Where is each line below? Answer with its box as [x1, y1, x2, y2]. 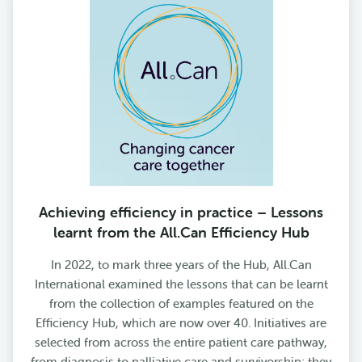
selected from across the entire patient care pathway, [35, 335, 327, 351]
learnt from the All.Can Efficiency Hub [53, 223, 309, 242]
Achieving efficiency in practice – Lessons [39, 203, 323, 222]
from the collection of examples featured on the [48, 296, 314, 312]
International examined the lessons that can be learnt [34, 276, 328, 293]
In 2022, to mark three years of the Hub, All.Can [50, 257, 312, 273]
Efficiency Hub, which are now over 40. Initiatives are [36, 315, 326, 331]
